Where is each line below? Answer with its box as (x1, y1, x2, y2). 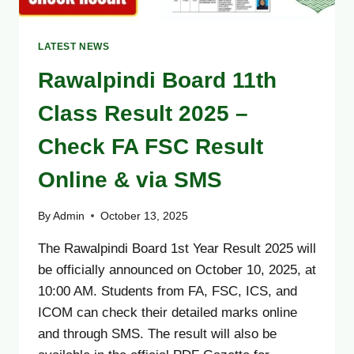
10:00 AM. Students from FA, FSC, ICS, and (38, 283, 297, 299)
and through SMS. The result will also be (38, 326, 277, 341)
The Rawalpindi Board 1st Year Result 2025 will (38, 240, 316, 256)
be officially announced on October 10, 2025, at (38, 262, 316, 277)
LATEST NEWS (38, 41, 110, 53)
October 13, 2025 (100, 209, 189, 222)
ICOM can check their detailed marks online (38, 304, 297, 320)
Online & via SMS (38, 168, 222, 193)
